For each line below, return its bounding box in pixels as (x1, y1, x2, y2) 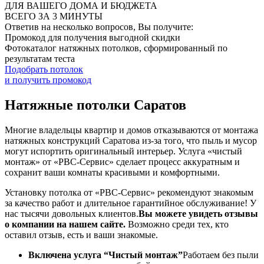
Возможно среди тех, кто (126, 219, 229, 230)
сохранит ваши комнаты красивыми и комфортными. (5, 167, 220, 178)
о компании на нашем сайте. (5, 219, 126, 230)
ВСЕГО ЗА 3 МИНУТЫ (5, 11, 103, 22)
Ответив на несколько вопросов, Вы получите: (5, 22, 193, 32)
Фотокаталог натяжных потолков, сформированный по (5, 43, 227, 54)
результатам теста (5, 54, 75, 64)
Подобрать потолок (5, 64, 83, 75)
